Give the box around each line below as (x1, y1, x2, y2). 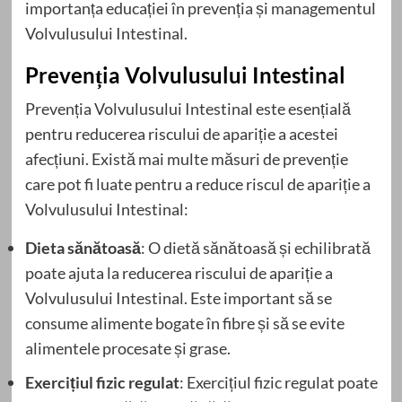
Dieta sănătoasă (24, 237, 141, 258)
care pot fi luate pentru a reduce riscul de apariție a (24, 173, 371, 194)
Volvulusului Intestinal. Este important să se (24, 287, 332, 308)
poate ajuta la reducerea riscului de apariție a (24, 262, 333, 283)
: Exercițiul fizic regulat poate (179, 371, 378, 392)
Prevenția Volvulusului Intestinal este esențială (24, 98, 351, 118)
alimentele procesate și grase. (24, 337, 231, 358)
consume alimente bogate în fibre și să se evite (24, 312, 345, 333)
